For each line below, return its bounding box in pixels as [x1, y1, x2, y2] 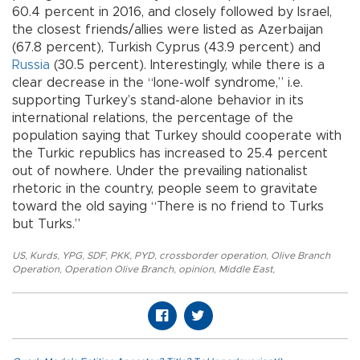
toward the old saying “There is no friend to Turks [12, 200, 324, 214]
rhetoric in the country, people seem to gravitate [12, 182, 317, 196]
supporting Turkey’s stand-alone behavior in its [12, 94, 304, 108]
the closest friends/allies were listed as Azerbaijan [12, 23, 323, 37]
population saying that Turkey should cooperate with [12, 129, 342, 143]
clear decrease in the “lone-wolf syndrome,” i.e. [12, 76, 303, 90]
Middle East [219, 264, 272, 275]
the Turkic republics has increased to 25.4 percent [12, 147, 328, 161]
